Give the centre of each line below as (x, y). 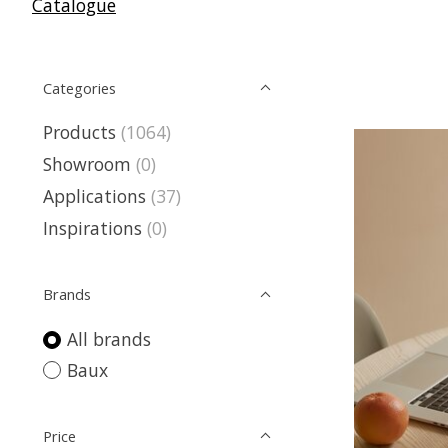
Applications (94, 196)
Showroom (87, 163)
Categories (79, 87)
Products (79, 131)
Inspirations (92, 228)
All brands (108, 339)
